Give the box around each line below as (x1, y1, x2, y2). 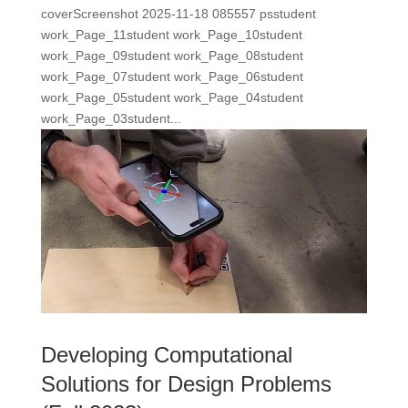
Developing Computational (40, 342, 292, 367)
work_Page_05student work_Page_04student (40, 90, 303, 106)
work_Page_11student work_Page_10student (40, 27, 302, 43)
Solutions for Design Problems (40, 371, 331, 396)
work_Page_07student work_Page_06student (40, 69, 303, 85)
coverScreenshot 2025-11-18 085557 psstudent (40, 6, 316, 22)
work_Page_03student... (40, 111, 181, 127)
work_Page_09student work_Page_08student (40, 48, 303, 64)
